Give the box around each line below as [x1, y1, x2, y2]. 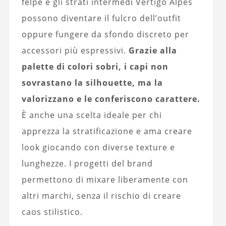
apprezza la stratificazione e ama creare [21, 126, 192, 137]
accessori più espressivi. [21, 45, 129, 56]
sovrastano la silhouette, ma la [21, 77, 163, 89]
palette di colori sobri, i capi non [21, 61, 168, 73]
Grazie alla [128, 45, 177, 56]
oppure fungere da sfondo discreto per [21, 29, 189, 40]
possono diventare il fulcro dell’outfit [21, 13, 181, 24]
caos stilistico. [21, 206, 83, 218]
